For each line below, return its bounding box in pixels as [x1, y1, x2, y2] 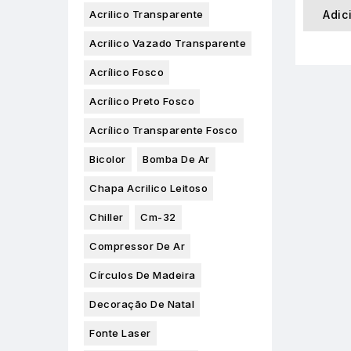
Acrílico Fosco [89, 66, 164, 79]
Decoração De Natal [89, 298, 194, 311]
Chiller [89, 211, 124, 224]
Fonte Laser [89, 327, 151, 340]
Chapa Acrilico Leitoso [89, 182, 208, 195]
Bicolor [89, 153, 126, 166]
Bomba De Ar [143, 153, 210, 166]
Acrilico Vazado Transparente [89, 37, 246, 50]
